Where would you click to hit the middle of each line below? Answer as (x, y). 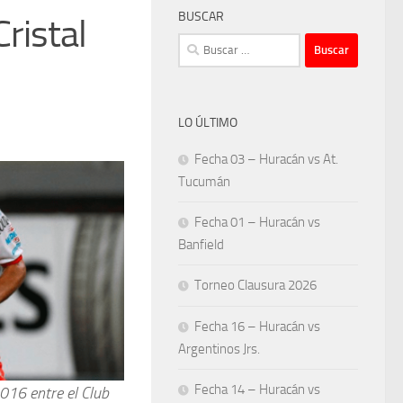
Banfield (201, 244)
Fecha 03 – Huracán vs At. (266, 159)
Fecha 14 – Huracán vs (257, 389)
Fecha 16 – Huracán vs (257, 326)
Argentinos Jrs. (219, 349)
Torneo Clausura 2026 (255, 285)
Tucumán (204, 181)
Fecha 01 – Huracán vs (257, 222)
